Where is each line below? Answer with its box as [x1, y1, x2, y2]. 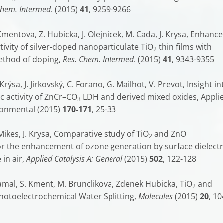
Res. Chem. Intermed [63, 54, 134, 65]
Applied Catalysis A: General [26, 153, 122, 164]
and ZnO [152, 128, 186, 139]
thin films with [157, 41, 212, 52]
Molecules [138, 191, 173, 202]
